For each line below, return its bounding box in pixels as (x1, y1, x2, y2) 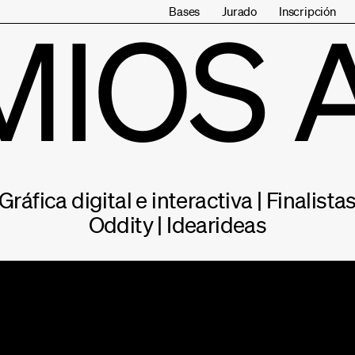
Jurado (222, 3, 257, 19)
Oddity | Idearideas (88, 211, 267, 238)
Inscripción (278, 3, 336, 19)
